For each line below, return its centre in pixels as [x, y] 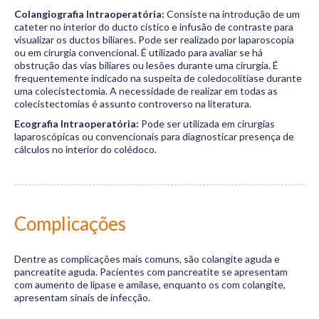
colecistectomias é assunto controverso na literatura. [133, 104]
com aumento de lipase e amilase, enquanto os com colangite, [150, 284]
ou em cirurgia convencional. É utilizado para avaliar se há [138, 52]
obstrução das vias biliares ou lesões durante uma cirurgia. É [146, 65]
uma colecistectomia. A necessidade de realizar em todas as [146, 91]
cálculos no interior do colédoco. [85, 149]
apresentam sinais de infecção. [82, 297]
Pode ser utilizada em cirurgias [207, 124]
